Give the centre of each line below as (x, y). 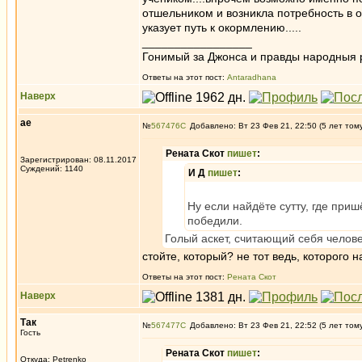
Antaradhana (252, 77)
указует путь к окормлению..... (222, 27)
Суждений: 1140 (52, 168)
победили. (215, 221)
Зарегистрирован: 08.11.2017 (78, 160)
